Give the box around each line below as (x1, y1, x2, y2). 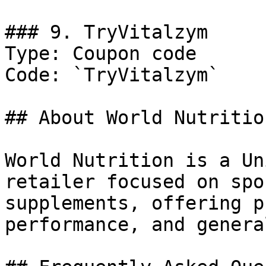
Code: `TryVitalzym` (5, 64, 219, 85)
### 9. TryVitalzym (5, 21, 208, 43)
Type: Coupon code (5, 43, 197, 64)
